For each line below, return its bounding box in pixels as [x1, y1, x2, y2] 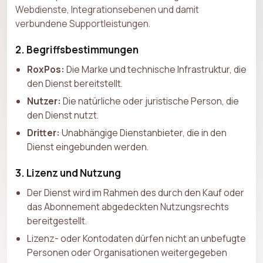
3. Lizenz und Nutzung [15, 166, 121, 180]
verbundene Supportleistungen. [15, 16, 150, 30]
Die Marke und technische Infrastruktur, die [65, 62, 247, 76]
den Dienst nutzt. [27, 108, 99, 122]
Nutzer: [27, 94, 61, 107]
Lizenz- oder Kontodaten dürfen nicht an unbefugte [27, 231, 246, 245]
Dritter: [27, 126, 60, 139]
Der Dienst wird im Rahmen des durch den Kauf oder [27, 186, 244, 199]
